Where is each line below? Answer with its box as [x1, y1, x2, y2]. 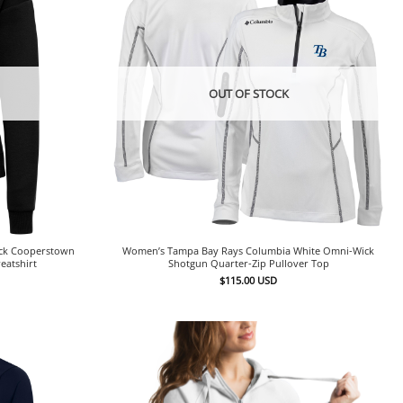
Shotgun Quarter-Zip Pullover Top [167, 256, 329, 271]
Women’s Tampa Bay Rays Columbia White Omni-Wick [122, 244, 375, 258]
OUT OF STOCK [208, 85, 289, 102]
